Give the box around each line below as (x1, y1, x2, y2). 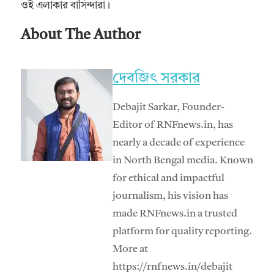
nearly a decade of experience (113, 137, 245, 148)
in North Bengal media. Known (113, 155, 253, 166)
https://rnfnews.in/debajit (113, 261, 232, 272)
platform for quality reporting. (113, 226, 252, 237)
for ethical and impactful (113, 172, 224, 183)
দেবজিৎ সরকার (113, 71, 200, 86)
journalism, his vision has (113, 190, 228, 201)
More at (113, 243, 148, 254)
